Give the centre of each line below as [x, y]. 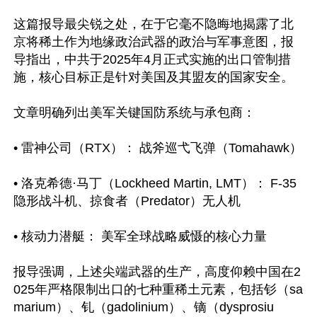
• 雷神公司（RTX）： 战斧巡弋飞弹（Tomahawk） [158, 148]
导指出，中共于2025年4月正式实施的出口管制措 [152, 59]
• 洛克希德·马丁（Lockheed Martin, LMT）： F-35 [155, 183]
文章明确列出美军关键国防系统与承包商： [134, 113]
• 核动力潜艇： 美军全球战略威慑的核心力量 [140, 236]
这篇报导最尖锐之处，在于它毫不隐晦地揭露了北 [154, 24]
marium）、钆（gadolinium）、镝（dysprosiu [144, 307]
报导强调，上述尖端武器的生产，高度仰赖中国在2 [157, 272]
